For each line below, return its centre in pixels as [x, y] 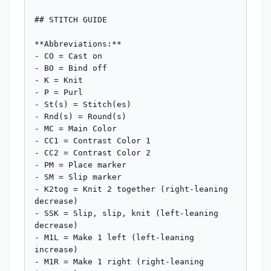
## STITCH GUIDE [71, 19]
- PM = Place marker [80, 165]
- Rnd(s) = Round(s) [80, 116]
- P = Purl [59, 92]
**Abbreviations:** [78, 44]
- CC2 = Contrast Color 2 [93, 152]
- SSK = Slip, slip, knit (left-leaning [126, 213]
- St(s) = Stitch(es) [83, 104]
